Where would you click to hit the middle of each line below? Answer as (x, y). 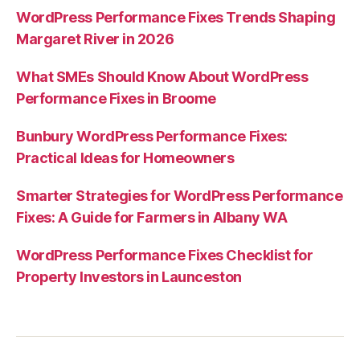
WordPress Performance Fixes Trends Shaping (176, 17)
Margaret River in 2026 (95, 39)
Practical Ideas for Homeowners (125, 158)
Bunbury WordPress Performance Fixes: (152, 136)
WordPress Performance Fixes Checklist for (165, 255)
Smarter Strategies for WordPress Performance (180, 196)
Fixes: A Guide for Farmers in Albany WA (152, 217)
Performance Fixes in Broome (116, 98)
